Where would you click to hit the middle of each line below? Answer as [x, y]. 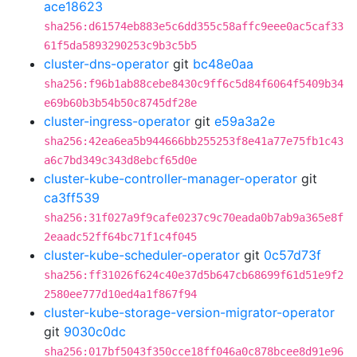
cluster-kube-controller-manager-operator [171, 178]
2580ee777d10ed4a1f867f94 [120, 294]
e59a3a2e [245, 121]
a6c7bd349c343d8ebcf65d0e [120, 160]
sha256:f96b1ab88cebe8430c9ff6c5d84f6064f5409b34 [194, 84]
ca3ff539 [72, 198]
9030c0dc [95, 331]
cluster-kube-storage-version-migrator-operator [189, 312]
